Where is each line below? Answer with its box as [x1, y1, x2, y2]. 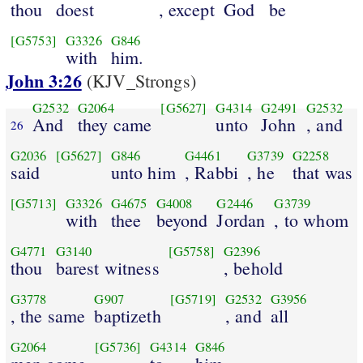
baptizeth [94, 303, 161, 327]
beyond [156, 207, 208, 232]
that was [292, 160, 353, 184]
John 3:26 [6, 67, 82, 95]
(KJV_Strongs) [81, 69, 196, 93]
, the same [10, 303, 86, 327]
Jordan [216, 207, 266, 232]
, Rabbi [184, 160, 239, 184]
